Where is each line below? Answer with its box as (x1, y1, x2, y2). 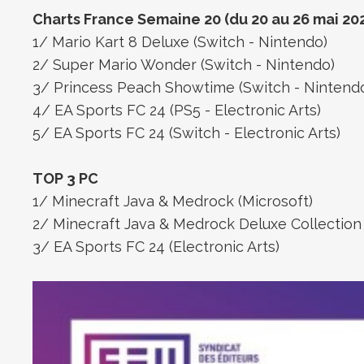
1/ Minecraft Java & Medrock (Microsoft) (32, 192, 314, 210)
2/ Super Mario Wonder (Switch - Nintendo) (32, 55, 336, 73)
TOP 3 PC (32, 169, 99, 187)
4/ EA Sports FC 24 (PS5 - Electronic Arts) (32, 101, 322, 119)
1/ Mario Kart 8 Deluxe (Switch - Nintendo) (32, 32, 328, 50)
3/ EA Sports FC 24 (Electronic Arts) (32, 237, 280, 255)
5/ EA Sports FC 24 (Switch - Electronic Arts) (32, 123, 341, 141)
